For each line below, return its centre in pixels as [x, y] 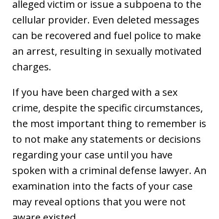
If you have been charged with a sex [95, 92]
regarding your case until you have [92, 155]
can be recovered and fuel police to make [107, 36]
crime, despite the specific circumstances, [108, 108]
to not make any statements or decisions [107, 139]
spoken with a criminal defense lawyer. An [109, 171]
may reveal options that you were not [99, 202]
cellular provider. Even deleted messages [106, 20]
